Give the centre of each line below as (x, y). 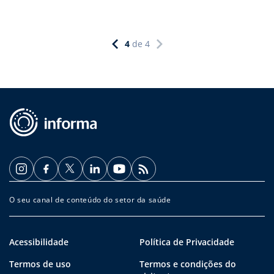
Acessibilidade (39, 242)
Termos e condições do (188, 264)
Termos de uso (40, 264)
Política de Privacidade (187, 242)
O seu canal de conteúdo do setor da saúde (90, 199)
